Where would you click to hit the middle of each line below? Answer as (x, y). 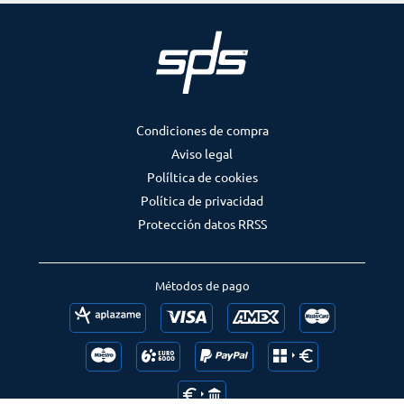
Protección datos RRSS (202, 224)
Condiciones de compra (202, 130)
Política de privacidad (202, 201)
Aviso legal (202, 154)
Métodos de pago (202, 286)
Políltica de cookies (202, 177)
